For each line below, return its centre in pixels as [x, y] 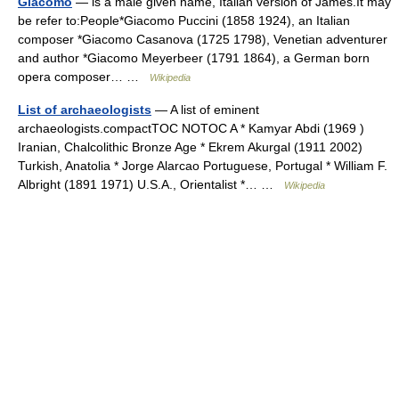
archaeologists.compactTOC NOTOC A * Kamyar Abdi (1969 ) [191, 128]
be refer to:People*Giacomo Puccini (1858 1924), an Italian [184, 20]
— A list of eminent [205, 110]
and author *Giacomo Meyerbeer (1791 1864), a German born [194, 58]
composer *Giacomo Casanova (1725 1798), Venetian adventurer [203, 39]
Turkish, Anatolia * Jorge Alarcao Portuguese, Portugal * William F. [203, 166]
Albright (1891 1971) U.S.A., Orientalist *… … [151, 184]
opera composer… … [84, 77]
